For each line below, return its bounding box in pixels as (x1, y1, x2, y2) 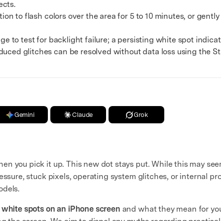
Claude (72, 111, 93, 118)
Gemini (14, 111, 35, 118)
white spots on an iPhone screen (1, 204, 120, 214)
